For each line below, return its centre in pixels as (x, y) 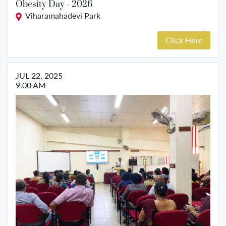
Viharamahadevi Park (61, 16)
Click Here (184, 40)
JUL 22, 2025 (39, 76)
